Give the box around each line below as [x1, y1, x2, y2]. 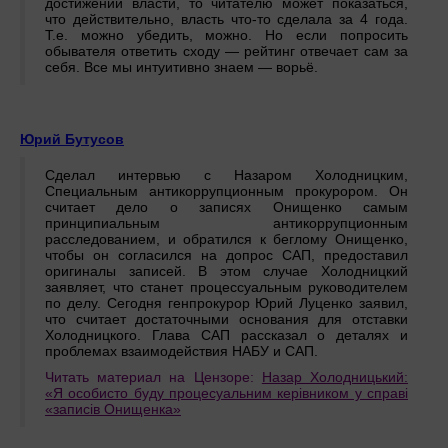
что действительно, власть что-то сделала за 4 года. [45, 11, 408, 28]
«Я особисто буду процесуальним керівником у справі [45, 385, 408, 402]
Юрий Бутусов [20, 131, 124, 148]
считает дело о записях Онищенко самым [45, 199, 408, 216]
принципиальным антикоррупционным [45, 215, 408, 232]
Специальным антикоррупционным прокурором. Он [45, 183, 408, 200]
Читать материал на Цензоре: [45, 369, 262, 386]
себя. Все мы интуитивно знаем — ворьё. [45, 59, 318, 76]
